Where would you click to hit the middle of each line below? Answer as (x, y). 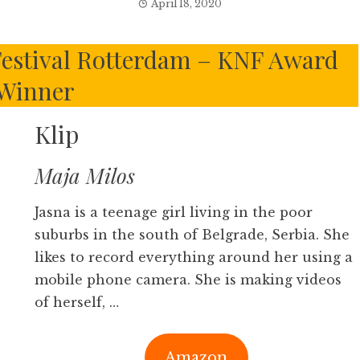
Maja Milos (84, 176)
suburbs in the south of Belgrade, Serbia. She (192, 235)
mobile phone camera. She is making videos (188, 280)
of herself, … (76, 302)
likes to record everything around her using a (193, 257)
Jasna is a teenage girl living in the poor (173, 212)
